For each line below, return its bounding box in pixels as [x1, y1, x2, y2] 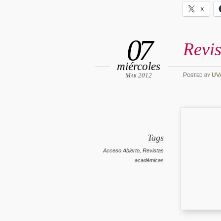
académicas [135, 157, 164, 164]
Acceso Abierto [103, 147, 140, 154]
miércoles [117, 59, 160, 73]
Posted [183, 72, 204, 79]
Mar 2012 [125, 71, 152, 79]
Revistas [143, 147, 164, 154]
